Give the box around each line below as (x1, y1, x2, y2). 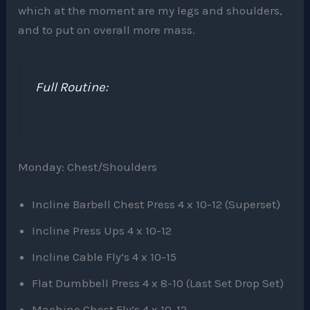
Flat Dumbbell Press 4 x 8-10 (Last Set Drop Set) (32, 275, 284, 290)
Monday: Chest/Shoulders (18, 160, 158, 174)
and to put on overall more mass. (18, 23, 196, 37)
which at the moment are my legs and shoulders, (18, 3, 283, 18)
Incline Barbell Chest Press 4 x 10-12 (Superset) (32, 197, 281, 211)
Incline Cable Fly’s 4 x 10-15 (32, 249, 177, 264)
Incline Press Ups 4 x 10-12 (32, 223, 172, 237)
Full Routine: (35, 80, 109, 95)
